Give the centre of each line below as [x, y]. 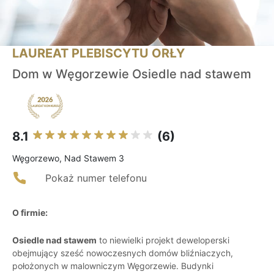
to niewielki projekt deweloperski [163, 240]
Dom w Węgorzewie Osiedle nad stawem [132, 74]
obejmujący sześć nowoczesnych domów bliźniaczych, [123, 253]
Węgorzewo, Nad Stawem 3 [68, 158]
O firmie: [30, 213]
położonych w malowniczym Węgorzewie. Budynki [113, 266]
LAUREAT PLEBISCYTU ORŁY [98, 54]
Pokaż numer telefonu [96, 178]
